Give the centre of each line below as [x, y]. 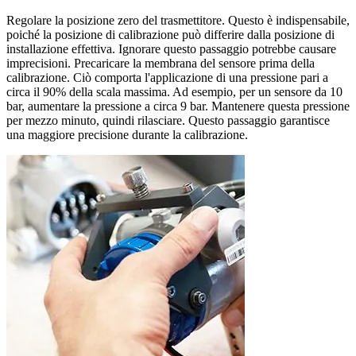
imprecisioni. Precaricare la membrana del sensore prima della [161, 63]
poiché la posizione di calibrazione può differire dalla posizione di [170, 34]
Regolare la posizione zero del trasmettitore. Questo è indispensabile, [178, 20]
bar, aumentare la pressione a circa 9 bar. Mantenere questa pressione [178, 106]
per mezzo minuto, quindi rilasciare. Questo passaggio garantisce [168, 120]
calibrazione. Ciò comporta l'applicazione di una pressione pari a [167, 77]
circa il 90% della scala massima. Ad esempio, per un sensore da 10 [174, 91]
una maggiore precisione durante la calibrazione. [127, 134]
